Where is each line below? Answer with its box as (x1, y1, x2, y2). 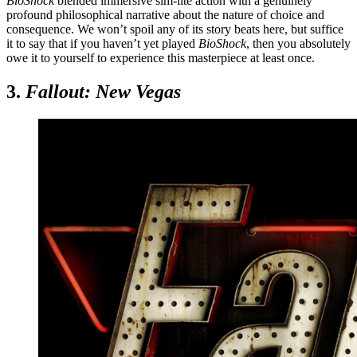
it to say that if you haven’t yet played (6, 37, 198, 51)
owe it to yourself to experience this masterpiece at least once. (6, 51, 315, 65)
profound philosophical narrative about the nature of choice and (6, 8, 324, 22)
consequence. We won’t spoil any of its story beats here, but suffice (6, 22, 343, 37)
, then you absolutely (246, 37, 351, 51)
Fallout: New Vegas (25, 81, 181, 103)
